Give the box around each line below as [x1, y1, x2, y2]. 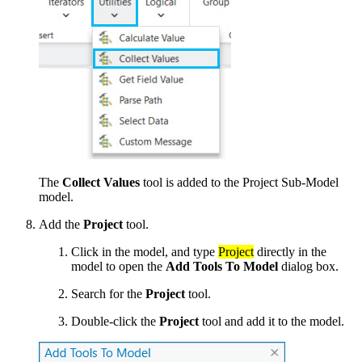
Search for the [71, 286, 145, 301]
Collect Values [62, 175, 140, 189]
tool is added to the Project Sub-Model [140, 175, 339, 189]
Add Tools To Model [166, 259, 278, 273]
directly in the [254, 244, 326, 259]
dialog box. [278, 259, 339, 273]
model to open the [71, 259, 166, 273]
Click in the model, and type [71, 244, 218, 259]
